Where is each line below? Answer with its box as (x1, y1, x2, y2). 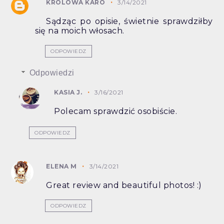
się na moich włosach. (35, 26, 124, 36)
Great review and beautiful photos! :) (46, 180, 202, 190)
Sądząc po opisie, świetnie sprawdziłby (46, 16, 213, 26)
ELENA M (46, 162, 77, 170)
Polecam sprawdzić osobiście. (54, 106, 177, 116)
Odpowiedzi (29, 68, 74, 77)
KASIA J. (54, 88, 82, 96)
